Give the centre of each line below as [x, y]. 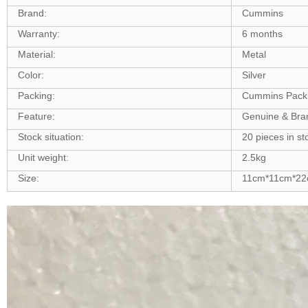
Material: [36, 54]
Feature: [36, 116]
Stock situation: [51, 136]
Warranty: [38, 33]
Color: [31, 75]
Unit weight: [43, 157]
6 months [262, 33]
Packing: [36, 95]
